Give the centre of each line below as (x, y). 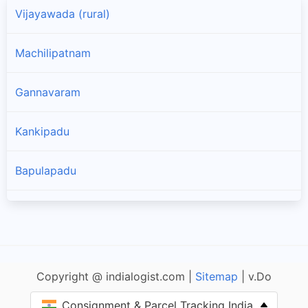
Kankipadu (42, 132)
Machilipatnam (53, 53)
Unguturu (39, 288)
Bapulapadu (46, 171)
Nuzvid (33, 210)
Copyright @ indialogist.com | (116, 277)
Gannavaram (48, 92)
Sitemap (217, 277)
